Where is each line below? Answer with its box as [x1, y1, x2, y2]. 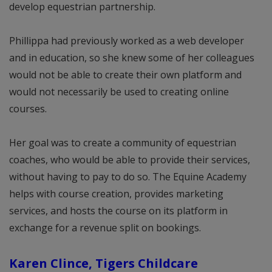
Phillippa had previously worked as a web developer [9, 33, 244, 47]
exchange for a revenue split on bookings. [9, 220, 201, 234]
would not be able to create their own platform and [9, 67, 242, 81]
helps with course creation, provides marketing [9, 186, 223, 200]
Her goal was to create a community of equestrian [9, 135, 236, 149]
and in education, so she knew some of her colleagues [9, 50, 254, 64]
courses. [9, 101, 47, 115]
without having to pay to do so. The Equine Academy [9, 169, 246, 183]
